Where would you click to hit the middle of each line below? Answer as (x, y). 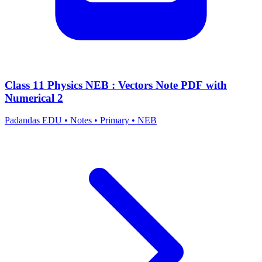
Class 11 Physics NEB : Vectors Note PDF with (116, 85)
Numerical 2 (34, 98)
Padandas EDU (35, 120)
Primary (115, 120)
